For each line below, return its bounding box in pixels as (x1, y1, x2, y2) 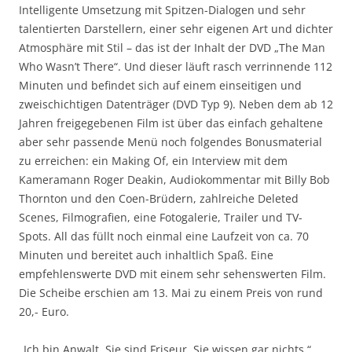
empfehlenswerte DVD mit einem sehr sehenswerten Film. (19, 266, 326, 281)
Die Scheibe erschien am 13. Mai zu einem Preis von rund (19, 284, 323, 300)
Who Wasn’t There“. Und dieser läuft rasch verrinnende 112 (19, 58, 332, 74)
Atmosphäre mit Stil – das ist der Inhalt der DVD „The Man (19, 39, 325, 55)
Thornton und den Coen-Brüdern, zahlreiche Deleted (19, 190, 299, 206)
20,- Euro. (19, 303, 69, 319)
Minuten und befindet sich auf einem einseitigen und (19, 77, 302, 93)
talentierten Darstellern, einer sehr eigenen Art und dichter (19, 20, 333, 36)
